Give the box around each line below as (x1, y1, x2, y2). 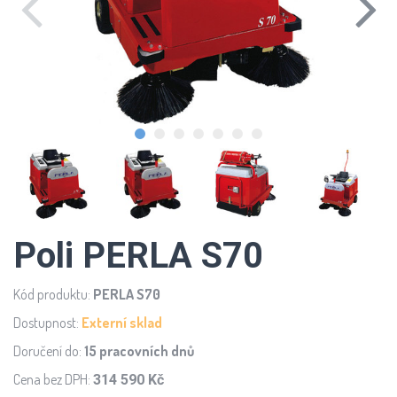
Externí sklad (82, 314, 162, 331)
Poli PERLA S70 (13, 235, 263, 276)
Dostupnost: (13, 314, 82, 331)
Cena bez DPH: (13, 370, 93, 388)
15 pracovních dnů (84, 342, 194, 360)
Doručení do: (13, 342, 84, 360)
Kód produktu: (13, 285, 93, 303)
